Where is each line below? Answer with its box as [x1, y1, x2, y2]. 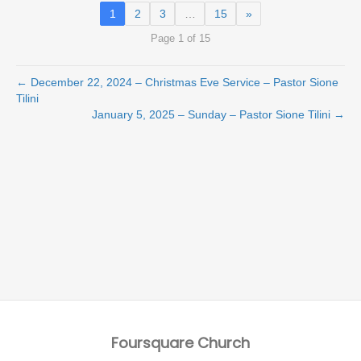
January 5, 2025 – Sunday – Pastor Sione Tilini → [92, 107, 345, 121]
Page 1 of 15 [151, 32, 210, 44]
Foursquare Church [111, 332, 250, 353]
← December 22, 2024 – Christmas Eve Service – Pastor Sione [16, 75, 338, 89]
